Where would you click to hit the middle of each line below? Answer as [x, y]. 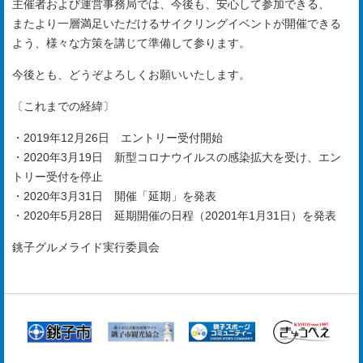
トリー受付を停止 [58, 177]
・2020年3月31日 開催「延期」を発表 [114, 196]
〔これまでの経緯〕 [63, 106]
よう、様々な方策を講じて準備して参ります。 [131, 43]
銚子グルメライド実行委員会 [86, 247]
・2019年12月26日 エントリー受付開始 [117, 138]
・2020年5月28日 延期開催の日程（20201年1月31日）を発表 [174, 216]
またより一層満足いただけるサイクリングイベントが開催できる [177, 23]
